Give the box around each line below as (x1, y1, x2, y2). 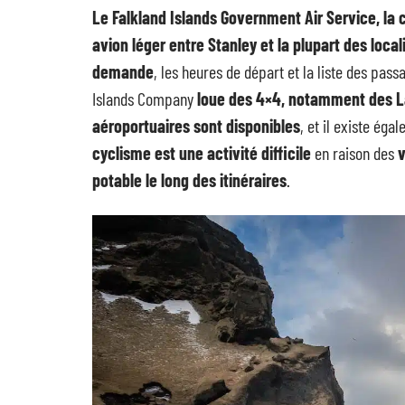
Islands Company (92, 88, 197, 109)
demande (92, 61, 154, 82)
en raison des (311, 142, 398, 164)
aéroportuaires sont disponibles (92, 115, 300, 137)
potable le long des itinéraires (92, 169, 287, 191)
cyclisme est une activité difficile (92, 142, 311, 164)
